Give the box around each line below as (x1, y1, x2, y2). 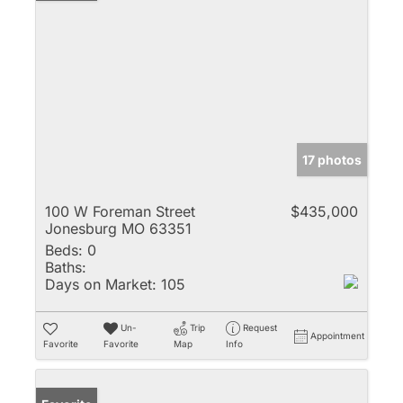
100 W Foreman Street (45, 201, 195, 220)
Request (242, 321, 277, 333)
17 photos (302, 151, 362, 167)
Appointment (310, 329, 364, 341)
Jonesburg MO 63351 (45, 219, 192, 237)
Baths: (45, 257, 86, 276)
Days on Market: (45, 274, 157, 293)
